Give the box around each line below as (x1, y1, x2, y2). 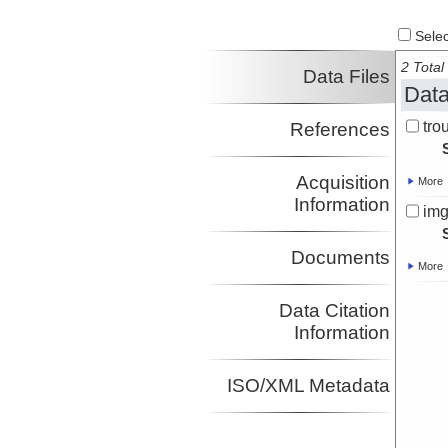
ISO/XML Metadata (226, 375, 390, 397)
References (289, 119, 390, 141)
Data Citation (278, 300, 390, 322)
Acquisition (295, 172, 390, 194)
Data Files (302, 66, 390, 88)
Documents (290, 247, 390, 269)
